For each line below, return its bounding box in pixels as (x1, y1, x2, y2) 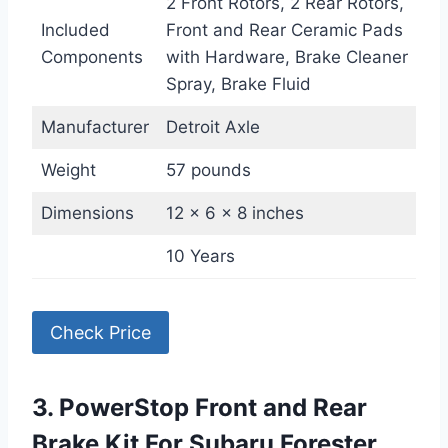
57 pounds (165, 160, 251, 181)
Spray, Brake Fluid (165, 74, 311, 95)
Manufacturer (40, 117, 149, 138)
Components (40, 47, 143, 68)
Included (40, 20, 110, 41)
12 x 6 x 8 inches (165, 203, 304, 224)
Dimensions (40, 203, 134, 224)
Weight (40, 160, 96, 181)
